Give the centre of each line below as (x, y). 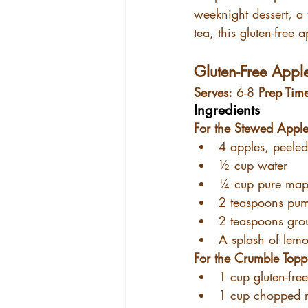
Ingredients (227, 110)
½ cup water (253, 165)
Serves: (213, 92)
